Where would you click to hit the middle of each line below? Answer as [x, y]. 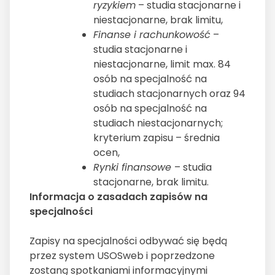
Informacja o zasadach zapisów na [118, 197]
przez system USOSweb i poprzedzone [122, 256]
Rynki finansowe [134, 168]
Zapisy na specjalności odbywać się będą [128, 241]
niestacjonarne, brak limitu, [159, 20]
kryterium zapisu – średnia [157, 138]
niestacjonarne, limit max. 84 [162, 64]
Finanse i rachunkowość [152, 35]
